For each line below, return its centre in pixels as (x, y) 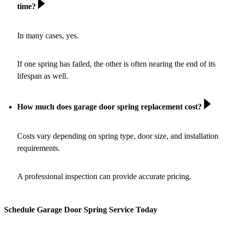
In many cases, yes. (48, 36)
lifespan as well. (43, 76)
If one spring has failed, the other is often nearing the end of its (116, 64)
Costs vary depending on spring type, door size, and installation (118, 136)
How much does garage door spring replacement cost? (110, 107)
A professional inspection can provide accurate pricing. (104, 177)
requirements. (39, 148)
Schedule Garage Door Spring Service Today (81, 209)
